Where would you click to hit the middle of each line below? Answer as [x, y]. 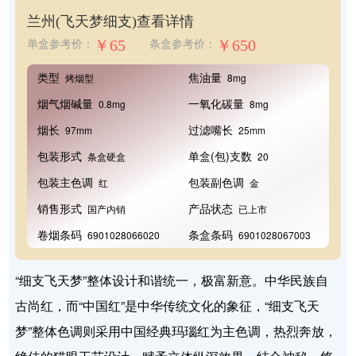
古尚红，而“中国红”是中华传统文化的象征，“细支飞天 [168, 306]
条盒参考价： [183, 44]
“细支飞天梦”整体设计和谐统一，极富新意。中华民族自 [172, 281]
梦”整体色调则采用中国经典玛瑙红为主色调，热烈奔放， [176, 331]
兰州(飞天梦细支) [82, 22]
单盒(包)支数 [220, 156]
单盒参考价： [61, 44]
